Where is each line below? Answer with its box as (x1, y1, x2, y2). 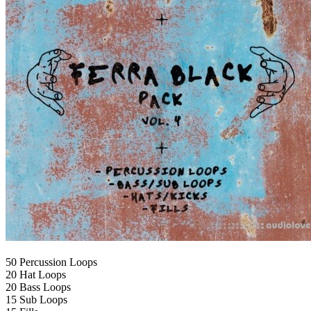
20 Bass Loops (6, 281, 71, 294)
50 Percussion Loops (6, 256, 97, 269)
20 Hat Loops (6, 269, 66, 281)
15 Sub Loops (6, 294, 67, 306)
